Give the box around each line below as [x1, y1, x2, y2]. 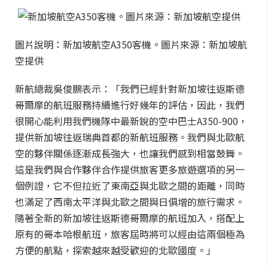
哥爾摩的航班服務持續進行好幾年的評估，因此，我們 [15, 98, 245, 112]
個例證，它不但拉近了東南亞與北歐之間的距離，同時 [15, 178, 245, 193]
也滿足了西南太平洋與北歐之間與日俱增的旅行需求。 [15, 194, 245, 209]
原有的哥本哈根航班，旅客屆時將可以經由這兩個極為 [15, 227, 245, 241]
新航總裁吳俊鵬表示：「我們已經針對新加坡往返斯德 [15, 81, 245, 96]
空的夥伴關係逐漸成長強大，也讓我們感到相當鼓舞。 [15, 146, 245, 160]
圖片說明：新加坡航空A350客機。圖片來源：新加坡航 [15, 37, 247, 51]
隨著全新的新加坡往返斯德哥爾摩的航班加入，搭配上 [15, 211, 245, 225]
